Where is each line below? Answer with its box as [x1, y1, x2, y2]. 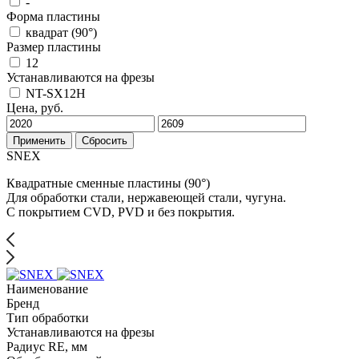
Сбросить [82, 134, 127, 147]
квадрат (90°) [26, 25, 97, 39]
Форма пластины [6, 9, 100, 23]
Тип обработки [6, 310, 89, 325]
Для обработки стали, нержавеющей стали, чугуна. [6, 190, 286, 204]
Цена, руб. [6, 100, 63, 115]
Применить [13, 134, 66, 147]
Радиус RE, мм [6, 339, 87, 353]
